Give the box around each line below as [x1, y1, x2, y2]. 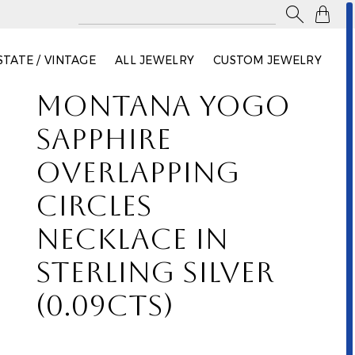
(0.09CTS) [35, 296, 174, 323]
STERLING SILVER [35, 262, 274, 290]
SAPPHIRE [35, 129, 171, 157]
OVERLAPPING [35, 162, 239, 190]
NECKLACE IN [35, 229, 228, 257]
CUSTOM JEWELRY [213, 53, 322, 67]
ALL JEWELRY [114, 53, 195, 67]
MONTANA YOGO [35, 96, 290, 124]
